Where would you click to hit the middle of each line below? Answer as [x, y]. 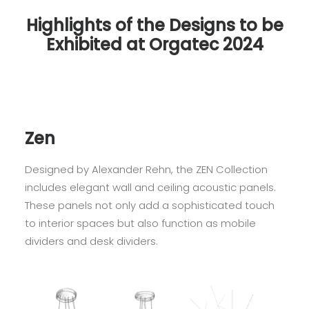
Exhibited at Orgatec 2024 [154, 44]
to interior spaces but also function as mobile [140, 223]
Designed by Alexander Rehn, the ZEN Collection [146, 169]
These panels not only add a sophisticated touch [150, 205]
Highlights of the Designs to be [154, 25]
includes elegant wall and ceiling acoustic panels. [150, 187]
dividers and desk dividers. [91, 241]
